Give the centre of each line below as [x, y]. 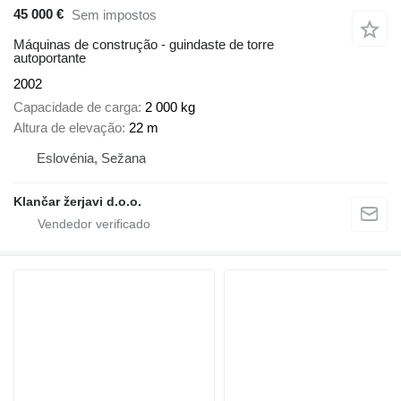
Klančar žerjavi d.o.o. [77, 202]
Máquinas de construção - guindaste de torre [144, 44]
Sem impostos [114, 15]
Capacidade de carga [76, 107]
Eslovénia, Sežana [91, 158]
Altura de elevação [68, 128]
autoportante [50, 57]
